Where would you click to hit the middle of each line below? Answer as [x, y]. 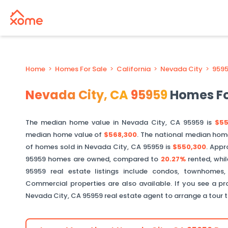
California [134, 69]
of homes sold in [55, 147]
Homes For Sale [81, 69]
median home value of [65, 135]
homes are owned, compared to [103, 159]
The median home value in [74, 122]
